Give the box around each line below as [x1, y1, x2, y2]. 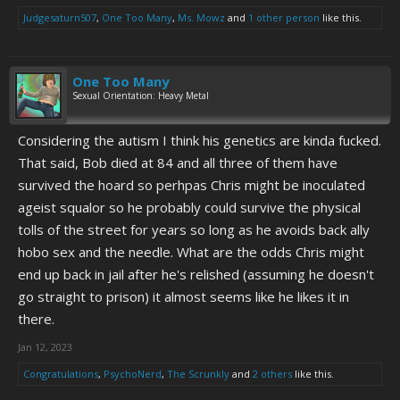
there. [18, 310, 54, 328]
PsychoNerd [104, 367, 162, 380]
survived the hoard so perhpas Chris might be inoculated [18, 176, 365, 194]
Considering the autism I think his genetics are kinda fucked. [18, 131, 381, 149]
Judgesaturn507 [23, 11, 96, 24]
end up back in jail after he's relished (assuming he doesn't [18, 265, 374, 283]
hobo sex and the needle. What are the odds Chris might [18, 243, 364, 261]
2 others [253, 367, 292, 380]
